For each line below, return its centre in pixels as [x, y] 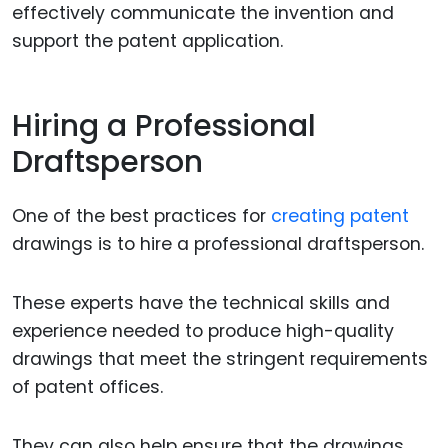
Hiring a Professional [164, 125]
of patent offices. [87, 386]
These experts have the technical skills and [201, 302]
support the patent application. [147, 41]
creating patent [340, 216]
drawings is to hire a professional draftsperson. [218, 244]
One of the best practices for [141, 216]
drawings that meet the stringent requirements [220, 358]
